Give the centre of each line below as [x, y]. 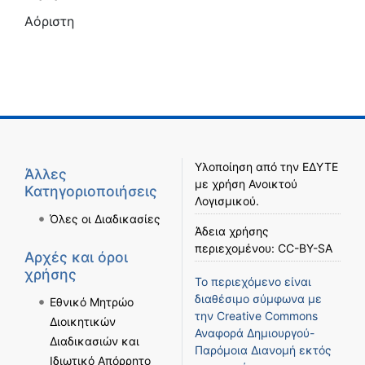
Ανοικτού [273, 184]
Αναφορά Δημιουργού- [255, 333]
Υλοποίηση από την [248, 167]
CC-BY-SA [305, 248]
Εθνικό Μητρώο [91, 301]
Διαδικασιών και [94, 341]
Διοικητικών [82, 321]
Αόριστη [49, 22]
